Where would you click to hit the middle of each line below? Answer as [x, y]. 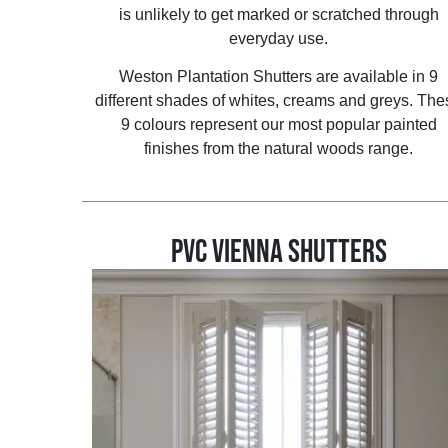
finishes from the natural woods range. [279, 149]
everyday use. [279, 39]
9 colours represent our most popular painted [278, 125]
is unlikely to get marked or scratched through [278, 15]
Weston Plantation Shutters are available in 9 [279, 77]
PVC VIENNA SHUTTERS [278, 252]
